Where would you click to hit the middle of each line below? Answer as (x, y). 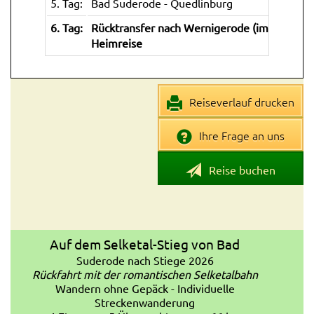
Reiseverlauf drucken (241, 102)
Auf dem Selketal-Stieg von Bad (145, 244)
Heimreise (117, 42)
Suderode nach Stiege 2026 (145, 260)
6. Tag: (67, 27)
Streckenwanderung (145, 302)
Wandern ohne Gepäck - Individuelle (145, 288)
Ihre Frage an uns (241, 136)
